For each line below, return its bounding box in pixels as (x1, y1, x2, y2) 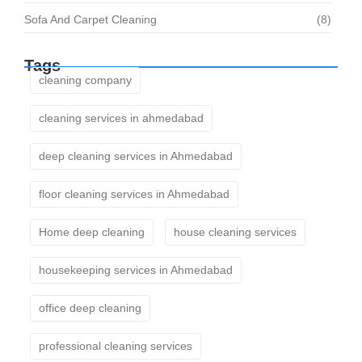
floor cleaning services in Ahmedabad (39, 187, 229, 201)
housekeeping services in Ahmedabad (39, 263, 233, 277)
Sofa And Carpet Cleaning (24, 13, 157, 27)
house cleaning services (174, 225, 297, 239)
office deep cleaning (39, 301, 141, 315)
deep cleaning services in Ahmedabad (39, 149, 233, 163)
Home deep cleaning (39, 225, 145, 239)
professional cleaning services (39, 339, 192, 353)
